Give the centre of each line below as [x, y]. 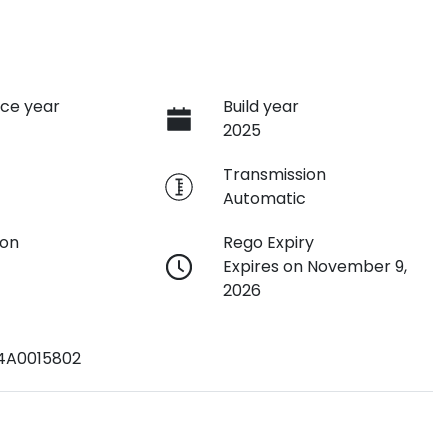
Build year [260, 106]
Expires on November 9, [314, 266]
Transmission [274, 174]
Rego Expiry [268, 242]
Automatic [264, 198]
